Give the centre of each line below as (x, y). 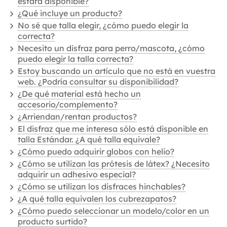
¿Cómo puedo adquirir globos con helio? (96, 152)
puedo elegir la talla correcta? (75, 59)
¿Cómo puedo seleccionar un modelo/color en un (113, 211)
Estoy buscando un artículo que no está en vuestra (117, 71)
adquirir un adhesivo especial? (77, 174)
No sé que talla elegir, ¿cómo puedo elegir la (103, 25)
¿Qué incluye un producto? (70, 13)
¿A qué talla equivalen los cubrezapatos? (97, 199)
